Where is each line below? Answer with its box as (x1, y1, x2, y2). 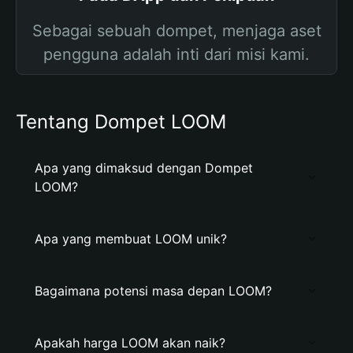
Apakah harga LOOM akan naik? (35, 335, 225, 351)
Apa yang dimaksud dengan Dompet (35, 160, 253, 176)
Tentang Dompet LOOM (16, 110, 226, 133)
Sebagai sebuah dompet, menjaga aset (32, 21, 321, 40)
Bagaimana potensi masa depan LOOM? (35, 283, 272, 299)
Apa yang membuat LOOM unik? (35, 231, 227, 247)
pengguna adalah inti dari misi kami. (43, 45, 310, 64)
